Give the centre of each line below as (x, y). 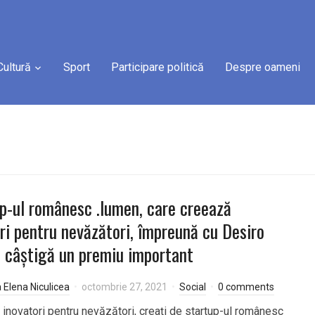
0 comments (246, 287)
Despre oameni (263, 67)
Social (193, 287)
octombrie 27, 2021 (124, 287)
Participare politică (157, 67)
